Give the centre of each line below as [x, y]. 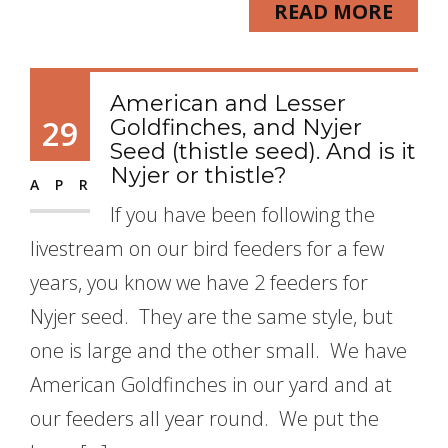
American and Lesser [228, 103]
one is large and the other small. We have [218, 350]
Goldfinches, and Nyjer [236, 127]
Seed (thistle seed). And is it [263, 151]
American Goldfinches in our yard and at [211, 384]
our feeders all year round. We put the [204, 418]
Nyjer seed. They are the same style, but [211, 316]
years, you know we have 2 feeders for [199, 282]
